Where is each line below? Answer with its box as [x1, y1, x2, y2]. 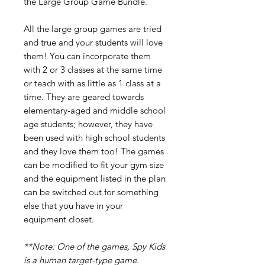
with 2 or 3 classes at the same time [24, 64, 162, 76]
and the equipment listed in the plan [24, 173, 166, 185]
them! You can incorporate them [24, 50, 151, 62]
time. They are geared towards [24, 91, 144, 103]
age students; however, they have [24, 118, 153, 130]
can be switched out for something [24, 186, 159, 198]
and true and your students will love [24, 37, 163, 49]
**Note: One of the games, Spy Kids [24, 241, 165, 253]
